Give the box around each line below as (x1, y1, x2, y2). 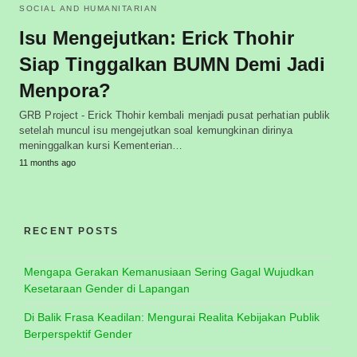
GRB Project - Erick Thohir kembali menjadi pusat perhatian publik (19, 108, 331, 121)
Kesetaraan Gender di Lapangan (24, 281, 190, 295)
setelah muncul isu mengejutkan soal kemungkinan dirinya (19, 124, 293, 136)
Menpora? (19, 79, 111, 101)
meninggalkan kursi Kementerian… (19, 139, 183, 151)
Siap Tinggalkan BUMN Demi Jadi (19, 53, 325, 75)
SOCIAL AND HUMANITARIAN (19, 3, 158, 13)
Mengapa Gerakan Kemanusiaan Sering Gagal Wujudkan (24, 265, 314, 278)
